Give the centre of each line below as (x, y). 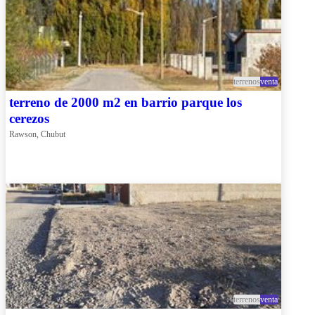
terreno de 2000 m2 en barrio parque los (126, 103)
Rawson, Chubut (37, 135)
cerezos (29, 119)
